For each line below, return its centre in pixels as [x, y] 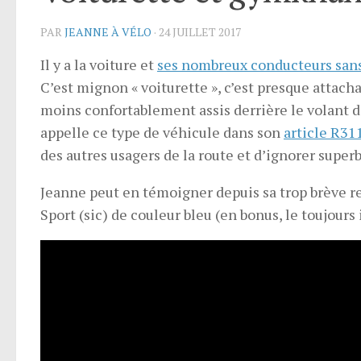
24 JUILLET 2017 [200, 32]
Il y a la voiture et [99, 65]
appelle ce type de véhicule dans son [162, 133]
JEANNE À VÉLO [108, 32]
